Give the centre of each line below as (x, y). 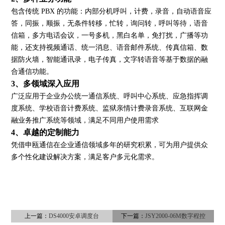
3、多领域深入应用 (45, 83)
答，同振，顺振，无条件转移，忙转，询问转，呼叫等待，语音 (110, 23)
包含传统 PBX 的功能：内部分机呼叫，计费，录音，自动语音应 (111, 11)
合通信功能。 (32, 71)
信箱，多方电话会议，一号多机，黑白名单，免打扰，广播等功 (110, 35)
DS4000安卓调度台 (74, 216)
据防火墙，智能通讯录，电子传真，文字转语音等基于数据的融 (110, 59)
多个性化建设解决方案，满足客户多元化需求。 (85, 157)
